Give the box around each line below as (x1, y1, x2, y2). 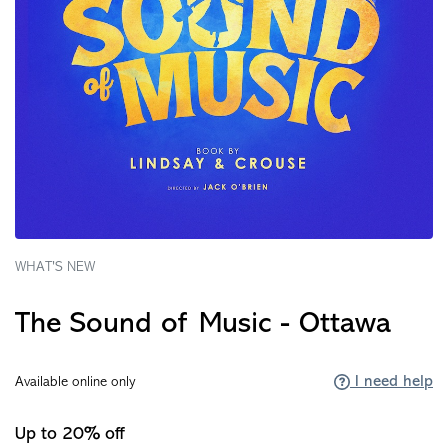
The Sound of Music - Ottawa (15, 309, 391, 340)
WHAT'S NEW (15, 260, 95, 275)
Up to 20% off (15, 425, 124, 444)
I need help (350, 374, 433, 390)
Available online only (15, 375, 136, 390)
